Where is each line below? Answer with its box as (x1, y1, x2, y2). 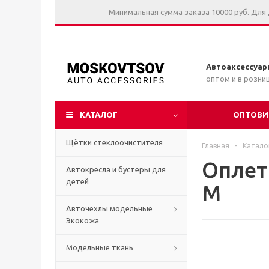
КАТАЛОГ (80, 110, 118, 119)
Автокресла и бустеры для (66, 165, 166, 174)
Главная (202, 142, 229, 150)
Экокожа (66, 216, 99, 225)
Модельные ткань (66, 243, 133, 252)
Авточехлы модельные (66, 204, 153, 213)
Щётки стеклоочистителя (66, 138, 163, 147)
